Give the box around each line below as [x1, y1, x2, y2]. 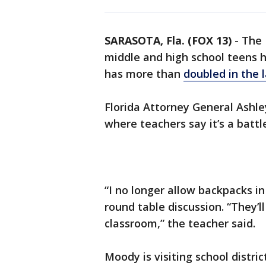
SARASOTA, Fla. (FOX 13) [104, 33, 232, 47]
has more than [104, 66, 183, 81]
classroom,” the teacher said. [104, 216, 255, 230]
